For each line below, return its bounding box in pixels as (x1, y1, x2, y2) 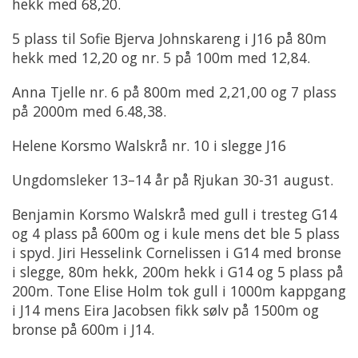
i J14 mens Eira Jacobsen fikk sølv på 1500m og (12, 300, 319, 320)
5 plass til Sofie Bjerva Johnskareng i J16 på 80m (12, 29, 327, 49)
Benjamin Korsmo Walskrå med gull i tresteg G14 (12, 205, 337, 225)
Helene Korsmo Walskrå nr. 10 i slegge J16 (12, 136, 286, 156)
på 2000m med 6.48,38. (12, 101, 166, 121)
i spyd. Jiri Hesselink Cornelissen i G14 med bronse (12, 243, 341, 263)
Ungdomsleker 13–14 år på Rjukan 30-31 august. (12, 170, 333, 190)
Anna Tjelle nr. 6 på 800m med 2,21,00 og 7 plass (12, 82, 336, 102)
